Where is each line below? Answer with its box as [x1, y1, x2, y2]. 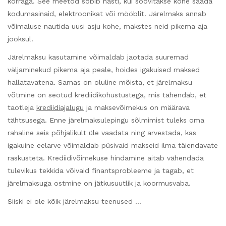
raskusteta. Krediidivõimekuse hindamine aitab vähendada [8, 154, 204, 162]
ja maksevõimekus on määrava [84, 103, 190, 112]
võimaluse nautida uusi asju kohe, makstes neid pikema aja [8, 22, 207, 30]
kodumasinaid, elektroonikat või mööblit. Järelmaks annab [8, 10, 206, 18]
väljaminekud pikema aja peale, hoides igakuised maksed [8, 66, 200, 74]
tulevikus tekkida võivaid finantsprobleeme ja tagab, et [8, 166, 194, 175]
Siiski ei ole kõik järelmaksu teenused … [8, 197, 141, 206]
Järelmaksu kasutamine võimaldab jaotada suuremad [8, 53, 189, 62]
